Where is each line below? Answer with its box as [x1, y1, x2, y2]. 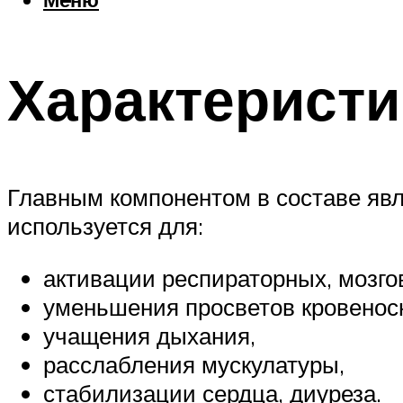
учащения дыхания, [43, 320, 255, 350]
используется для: [7, 210, 203, 240]
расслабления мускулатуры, [43, 349, 345, 379]
